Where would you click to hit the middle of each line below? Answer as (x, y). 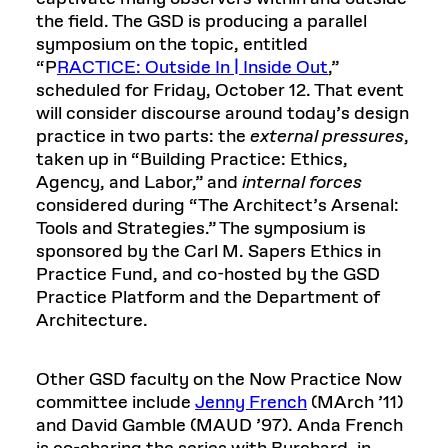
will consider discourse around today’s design (222, 113)
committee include (115, 402)
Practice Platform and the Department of (208, 297)
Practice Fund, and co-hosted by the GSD (208, 274)
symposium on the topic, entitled (172, 44)
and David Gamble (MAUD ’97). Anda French (219, 425)
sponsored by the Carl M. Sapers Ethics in (208, 251)
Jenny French (251, 402)
